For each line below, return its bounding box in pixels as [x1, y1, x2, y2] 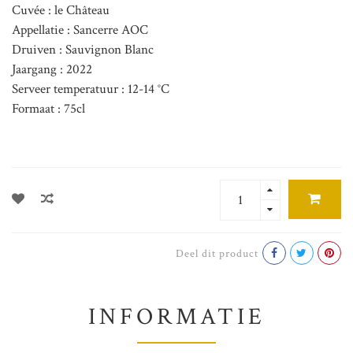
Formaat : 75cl [12, 100, 85, 118]
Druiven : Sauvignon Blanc [12, 41, 154, 59]
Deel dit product [176, 246, 258, 262]
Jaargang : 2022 [12, 61, 92, 79]
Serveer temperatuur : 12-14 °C [12, 80, 169, 98]
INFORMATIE [87, 302, 266, 333]
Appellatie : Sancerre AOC [12, 21, 148, 39]
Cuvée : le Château [12, 2, 110, 20]
